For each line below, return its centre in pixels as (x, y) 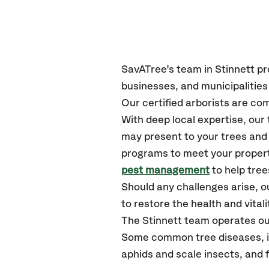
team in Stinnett (216, 70)
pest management (165, 171)
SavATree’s (148, 70)
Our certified (153, 103)
